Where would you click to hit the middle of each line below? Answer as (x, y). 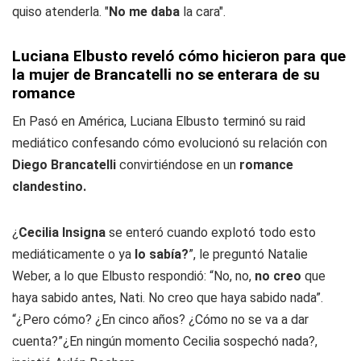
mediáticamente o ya (72, 254)
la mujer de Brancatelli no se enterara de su (166, 75)
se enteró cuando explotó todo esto (211, 232)
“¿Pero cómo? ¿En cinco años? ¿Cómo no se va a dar (160, 320)
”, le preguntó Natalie (248, 254)
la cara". (203, 12)
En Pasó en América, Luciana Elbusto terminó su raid (159, 121)
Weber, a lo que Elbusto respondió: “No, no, (133, 276)
